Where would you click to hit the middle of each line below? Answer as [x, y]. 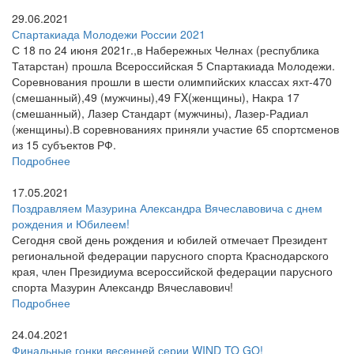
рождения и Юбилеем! [71, 224]
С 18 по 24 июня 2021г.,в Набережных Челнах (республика [166, 50]
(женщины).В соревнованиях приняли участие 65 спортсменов [175, 129]
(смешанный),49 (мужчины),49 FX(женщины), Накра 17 [156, 97]
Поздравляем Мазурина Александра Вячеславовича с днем [167, 208]
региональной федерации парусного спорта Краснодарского [170, 255]
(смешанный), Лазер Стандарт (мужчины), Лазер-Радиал [160, 113]
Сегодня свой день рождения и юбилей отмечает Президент [169, 239]
